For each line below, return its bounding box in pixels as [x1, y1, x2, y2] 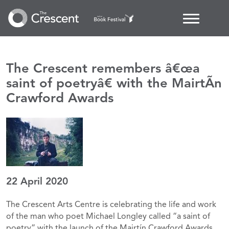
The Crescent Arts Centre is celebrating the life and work [6, 199, 216, 210]
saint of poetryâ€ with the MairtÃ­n [6, 75, 222, 91]
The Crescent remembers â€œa [6, 60, 200, 77]
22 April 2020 [6, 175, 68, 188]
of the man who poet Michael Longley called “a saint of [6, 211, 210, 222]
